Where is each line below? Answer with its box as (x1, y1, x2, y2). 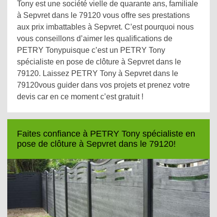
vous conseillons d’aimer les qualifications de (17, 34, 172, 43)
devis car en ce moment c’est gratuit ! (17, 93, 143, 101)
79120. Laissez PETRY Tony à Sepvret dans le (17, 69, 178, 77)
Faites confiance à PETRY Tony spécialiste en (17, 129, 195, 139)
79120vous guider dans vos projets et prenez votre (17, 81, 190, 89)
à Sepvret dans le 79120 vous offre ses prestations (17, 11, 190, 19)
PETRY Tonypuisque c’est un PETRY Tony (17, 46, 165, 54)
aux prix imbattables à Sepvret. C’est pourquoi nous (17, 23, 194, 31)
